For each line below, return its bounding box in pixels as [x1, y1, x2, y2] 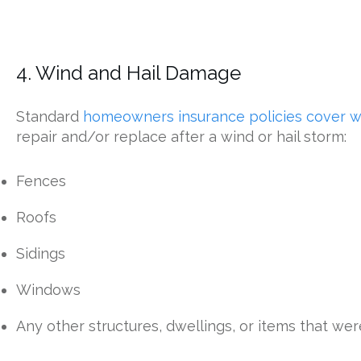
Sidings [16, 244, 65, 262]
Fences [16, 172, 66, 189]
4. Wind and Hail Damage [16, 60, 241, 85]
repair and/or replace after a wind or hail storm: [16, 127, 346, 145]
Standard [16, 107, 83, 125]
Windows [16, 280, 81, 298]
